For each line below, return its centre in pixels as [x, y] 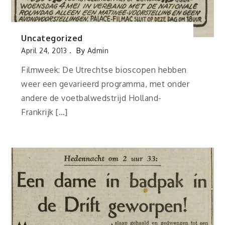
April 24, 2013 [44, 50]
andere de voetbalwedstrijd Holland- [91, 98]
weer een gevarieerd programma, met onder [105, 84]
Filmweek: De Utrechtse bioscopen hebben [104, 70]
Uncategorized [52, 38]
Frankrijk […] [44, 112]
